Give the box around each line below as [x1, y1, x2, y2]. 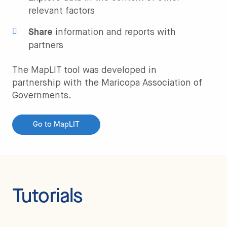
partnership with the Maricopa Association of [12, 79, 202, 88]
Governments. [12, 91, 71, 101]
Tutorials [12, 183, 83, 209]
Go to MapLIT [33, 119, 80, 130]
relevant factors [28, 7, 95, 16]
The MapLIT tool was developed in [12, 66, 157, 75]
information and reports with [53, 28, 176, 37]
